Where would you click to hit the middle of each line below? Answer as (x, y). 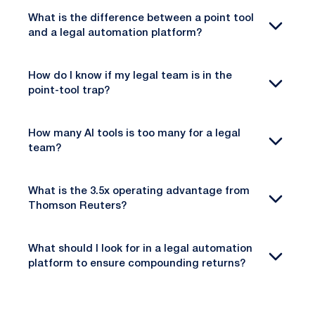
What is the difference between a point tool (141, 18)
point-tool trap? (69, 90)
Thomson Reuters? (77, 206)
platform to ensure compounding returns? (137, 263)
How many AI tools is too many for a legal (134, 133)
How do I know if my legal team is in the (130, 76)
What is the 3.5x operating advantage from (139, 191)
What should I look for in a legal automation (140, 249)
